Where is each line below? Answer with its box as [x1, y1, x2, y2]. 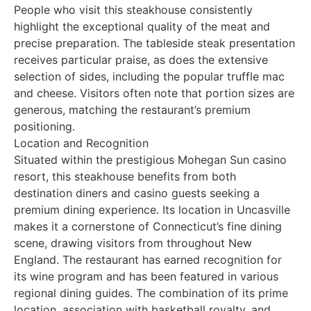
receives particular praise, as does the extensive [14, 52, 268, 67]
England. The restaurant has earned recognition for [14, 252, 282, 267]
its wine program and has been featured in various [14, 269, 278, 283]
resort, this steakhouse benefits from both [14, 169, 236, 183]
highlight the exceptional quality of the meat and [14, 19, 270, 33]
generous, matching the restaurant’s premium [14, 102, 251, 117]
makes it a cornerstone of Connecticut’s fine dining [14, 219, 282, 233]
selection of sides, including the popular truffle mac [14, 69, 285, 83]
